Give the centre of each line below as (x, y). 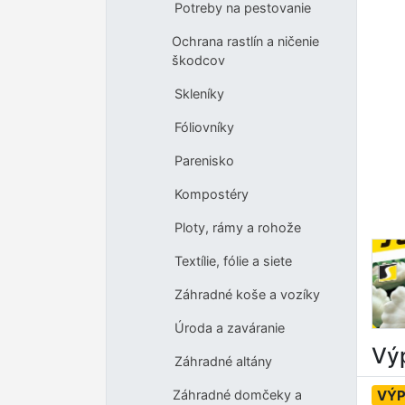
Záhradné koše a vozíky (247, 295)
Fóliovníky (204, 127)
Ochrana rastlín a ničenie (246, 42)
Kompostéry (211, 194)
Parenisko (204, 161)
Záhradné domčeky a (237, 395)
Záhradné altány (223, 362)
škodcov (199, 61)
